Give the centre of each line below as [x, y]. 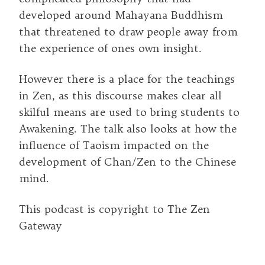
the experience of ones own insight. [110, 48]
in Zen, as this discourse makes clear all [120, 96]
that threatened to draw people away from [128, 32]
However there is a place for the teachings [127, 79]
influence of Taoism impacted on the [114, 145]
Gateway [41, 226]
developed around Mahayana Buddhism [121, 15]
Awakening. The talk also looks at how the [128, 129]
